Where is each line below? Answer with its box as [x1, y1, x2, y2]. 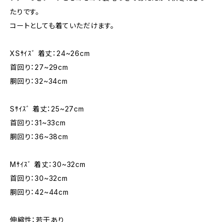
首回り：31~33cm [10, 118, 66, 127]
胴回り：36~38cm [10, 132, 68, 141]
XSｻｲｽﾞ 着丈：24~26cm [10, 49, 90, 57]
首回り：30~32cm [10, 174, 68, 182]
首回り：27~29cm [10, 63, 68, 71]
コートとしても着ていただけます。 [10, 21, 114, 30]
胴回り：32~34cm [10, 77, 68, 85]
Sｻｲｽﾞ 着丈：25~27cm [10, 105, 84, 113]
